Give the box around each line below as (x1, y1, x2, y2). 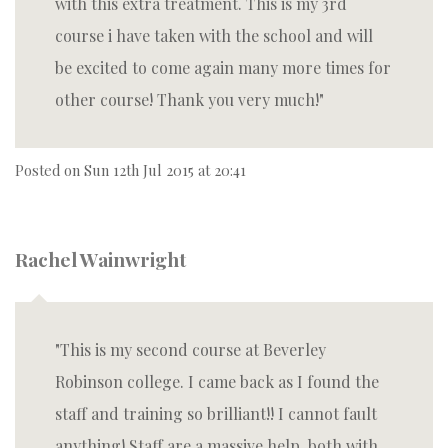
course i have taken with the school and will (55, 25, 373, 46)
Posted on (15, 160, 84, 180)
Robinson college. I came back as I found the (55, 371, 379, 392)
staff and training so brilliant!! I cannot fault (55, 403, 377, 424)
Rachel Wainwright (15, 246, 186, 272)
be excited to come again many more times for (55, 57, 391, 78)
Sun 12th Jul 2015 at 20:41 (84, 160, 246, 180)
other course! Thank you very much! (55, 89, 319, 110)
